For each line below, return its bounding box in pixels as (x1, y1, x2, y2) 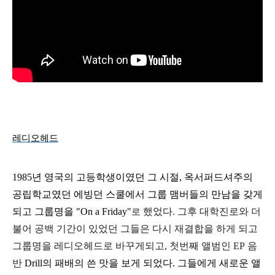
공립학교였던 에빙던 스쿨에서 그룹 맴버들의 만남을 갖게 (12, 188, 263, 199)
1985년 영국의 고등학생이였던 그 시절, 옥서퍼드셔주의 (12, 171, 253, 182)
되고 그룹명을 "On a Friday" (12, 206, 131, 217)
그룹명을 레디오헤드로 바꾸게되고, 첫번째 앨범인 (12, 240, 233, 251)
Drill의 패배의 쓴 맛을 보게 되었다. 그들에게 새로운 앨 (25, 257, 261, 268)
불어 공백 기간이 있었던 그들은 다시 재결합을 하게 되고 (12, 223, 258, 234)
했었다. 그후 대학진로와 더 (143, 206, 261, 217)
